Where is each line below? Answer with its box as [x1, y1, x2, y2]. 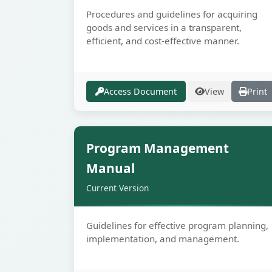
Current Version [86, 182, 149, 194]
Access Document [104, 86, 177, 97]
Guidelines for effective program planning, [86, 219, 268, 231]
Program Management [86, 140, 229, 157]
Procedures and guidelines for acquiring [86, 8, 257, 20]
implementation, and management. [86, 233, 239, 245]
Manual [86, 160, 135, 177]
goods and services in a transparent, [86, 21, 242, 33]
